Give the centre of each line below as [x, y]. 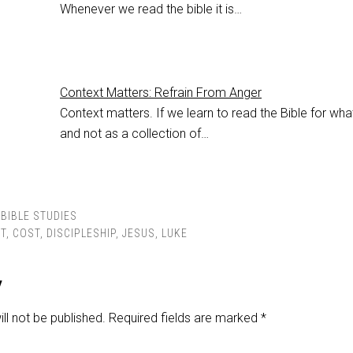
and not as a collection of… [134, 133]
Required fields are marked [185, 318]
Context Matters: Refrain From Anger [161, 92]
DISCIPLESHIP [81, 233]
